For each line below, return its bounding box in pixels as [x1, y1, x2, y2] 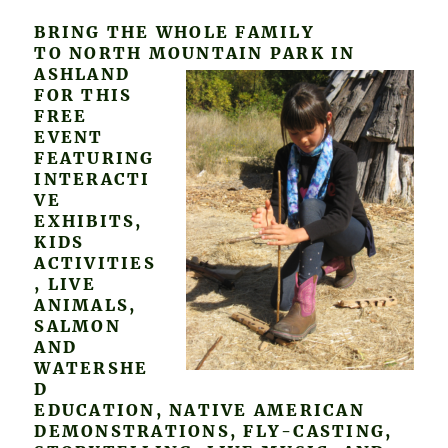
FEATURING [34, 147, 155, 168]
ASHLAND [34, 63, 131, 84]
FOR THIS [34, 84, 133, 105]
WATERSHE [34, 357, 149, 378]
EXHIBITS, [34, 210, 143, 231]
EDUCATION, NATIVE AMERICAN [34, 399, 365, 420]
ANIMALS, [34, 294, 137, 315]
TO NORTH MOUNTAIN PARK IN [34, 42, 356, 63]
